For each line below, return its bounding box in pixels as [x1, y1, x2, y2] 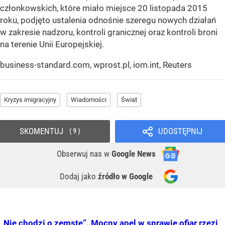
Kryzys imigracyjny [4, 96, 56, 103]
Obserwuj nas [57, 149, 104, 159]
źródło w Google [98, 171, 153, 181]
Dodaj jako [60, 171, 98, 181]
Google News [111, 149, 156, 159]
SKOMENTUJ [19, 126, 63, 136]
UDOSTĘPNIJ [158, 126, 202, 136]
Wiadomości [71, 96, 106, 103]
